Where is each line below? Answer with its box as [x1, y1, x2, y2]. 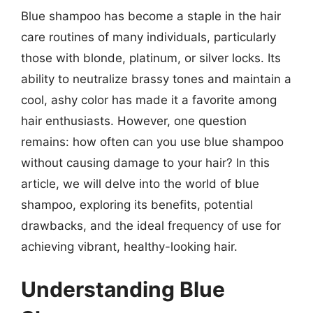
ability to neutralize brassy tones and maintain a [21, 71, 291, 86]
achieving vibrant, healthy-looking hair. [21, 239, 238, 254]
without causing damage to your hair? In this [21, 155, 270, 170]
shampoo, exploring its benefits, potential [21, 197, 253, 212]
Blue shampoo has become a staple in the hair [21, 8, 281, 23]
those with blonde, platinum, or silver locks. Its [21, 50, 281, 65]
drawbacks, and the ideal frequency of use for [21, 218, 281, 233]
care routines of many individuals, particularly [21, 29, 276, 44]
